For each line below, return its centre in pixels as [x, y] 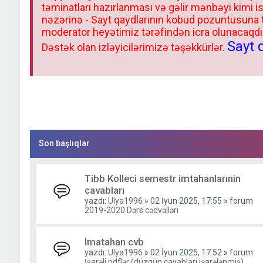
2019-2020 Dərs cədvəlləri [131, 210]
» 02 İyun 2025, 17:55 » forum [198, 201]
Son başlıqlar [64, 143]
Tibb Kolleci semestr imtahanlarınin [162, 178]
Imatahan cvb [114, 242]
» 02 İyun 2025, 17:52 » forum [198, 252]
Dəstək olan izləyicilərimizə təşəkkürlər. [134, 47]
